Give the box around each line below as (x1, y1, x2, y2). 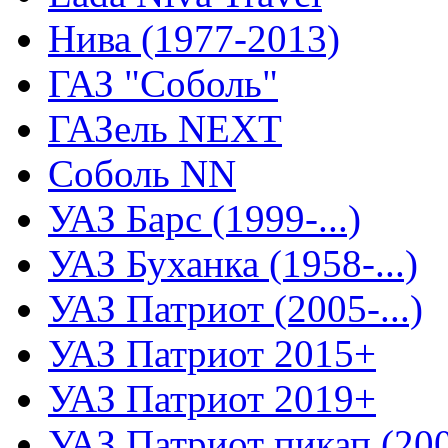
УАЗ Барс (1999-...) (48, 196, 361, 240)
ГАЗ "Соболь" (48, 61, 278, 105)
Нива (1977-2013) (48, 16, 340, 60)
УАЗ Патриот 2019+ (48, 376, 376, 420)
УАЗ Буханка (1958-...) (48, 241, 418, 285)
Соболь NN (48, 151, 236, 195)
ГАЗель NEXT (48, 106, 282, 150)
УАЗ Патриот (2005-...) (48, 286, 423, 330)
